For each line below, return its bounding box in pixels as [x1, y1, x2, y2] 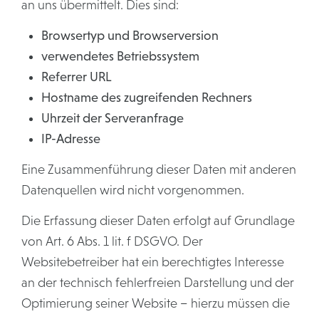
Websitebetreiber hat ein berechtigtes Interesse [21, 255, 284, 269]
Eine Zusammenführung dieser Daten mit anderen [21, 162, 296, 177]
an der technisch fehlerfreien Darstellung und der [21, 276, 294, 290]
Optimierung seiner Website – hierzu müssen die [21, 296, 290, 310]
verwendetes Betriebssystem [41, 49, 199, 63]
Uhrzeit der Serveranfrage [41, 111, 184, 125]
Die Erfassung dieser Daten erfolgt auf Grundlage [21, 214, 295, 228]
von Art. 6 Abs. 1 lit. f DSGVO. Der [21, 234, 203, 249]
